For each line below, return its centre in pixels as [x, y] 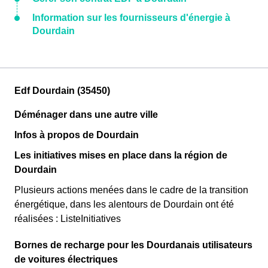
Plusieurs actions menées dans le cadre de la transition [131, 190]
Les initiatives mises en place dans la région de [121, 155]
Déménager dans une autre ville [86, 115]
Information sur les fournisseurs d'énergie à [131, 18]
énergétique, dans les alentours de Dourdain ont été [124, 204]
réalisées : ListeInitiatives [68, 219]
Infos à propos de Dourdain [77, 135]
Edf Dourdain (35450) [62, 91]
